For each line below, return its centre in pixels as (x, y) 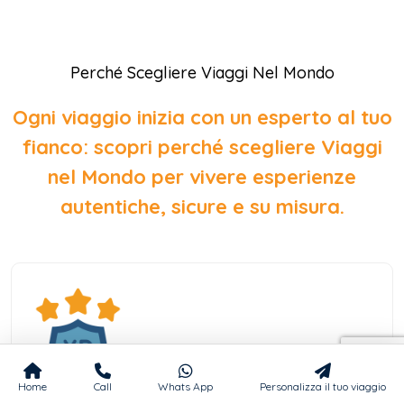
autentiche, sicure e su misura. (202, 206)
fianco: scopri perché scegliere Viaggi (202, 147)
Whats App (186, 386)
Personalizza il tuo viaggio (322, 386)
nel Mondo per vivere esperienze (202, 176)
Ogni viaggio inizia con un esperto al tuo (202, 117)
